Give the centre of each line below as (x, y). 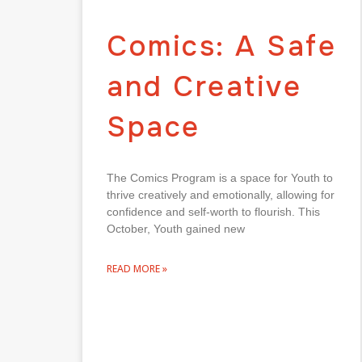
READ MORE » (137, 268)
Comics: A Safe (221, 46)
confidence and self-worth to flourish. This (213, 211)
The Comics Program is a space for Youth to (220, 177)
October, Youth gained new (176, 228)
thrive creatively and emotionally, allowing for (221, 194)
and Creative (204, 86)
